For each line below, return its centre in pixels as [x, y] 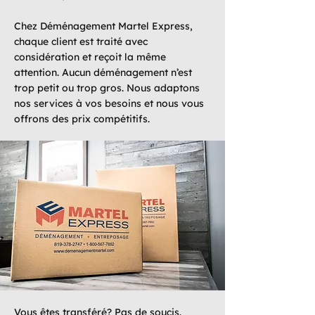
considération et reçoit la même [90, 57]
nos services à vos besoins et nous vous [109, 103]
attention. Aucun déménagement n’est [103, 72]
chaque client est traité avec [81, 41]
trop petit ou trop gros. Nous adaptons [107, 88]
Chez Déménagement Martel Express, [103, 26]
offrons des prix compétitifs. [82, 119]
